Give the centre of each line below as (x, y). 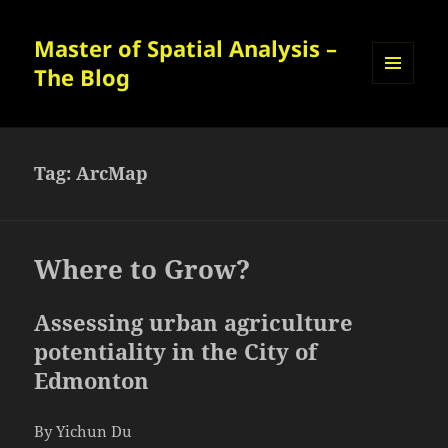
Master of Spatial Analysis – (186, 48)
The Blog (82, 77)
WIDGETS (400, 126)
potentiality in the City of (176, 351)
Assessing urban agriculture (194, 322)
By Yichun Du (83, 431)
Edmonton (92, 380)
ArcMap (112, 173)
